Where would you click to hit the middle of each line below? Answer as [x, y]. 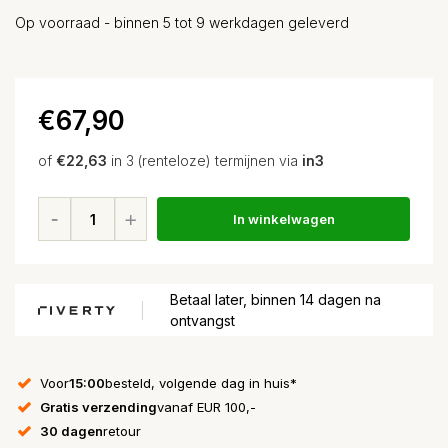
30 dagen [71, 430]
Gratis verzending [98, 406]
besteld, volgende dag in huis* [201, 382]
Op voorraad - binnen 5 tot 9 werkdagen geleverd [182, 22]
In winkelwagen [283, 218]
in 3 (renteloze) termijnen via [204, 160]
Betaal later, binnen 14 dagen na [275, 299]
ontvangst [202, 320]
